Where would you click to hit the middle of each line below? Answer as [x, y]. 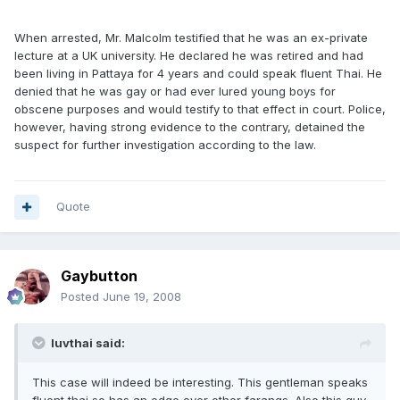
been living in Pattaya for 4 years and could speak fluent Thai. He [198, 73]
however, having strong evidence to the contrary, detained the [190, 127]
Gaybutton [99, 276]
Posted [82, 296]
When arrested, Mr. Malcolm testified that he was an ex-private [191, 37]
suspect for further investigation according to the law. [165, 145]
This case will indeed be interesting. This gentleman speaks [200, 382]
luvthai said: [88, 343]
